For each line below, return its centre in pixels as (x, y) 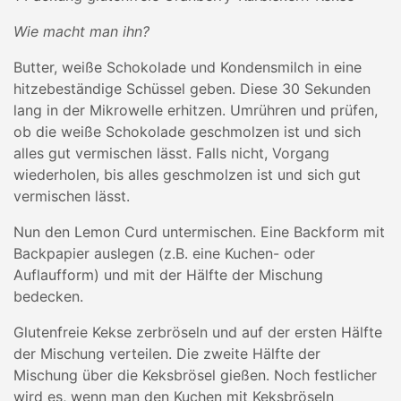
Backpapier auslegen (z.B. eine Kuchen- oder (164, 253)
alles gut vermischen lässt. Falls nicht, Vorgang (171, 153)
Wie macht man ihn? (81, 31)
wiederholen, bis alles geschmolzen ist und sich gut (187, 175)
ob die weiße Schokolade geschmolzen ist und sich (187, 132)
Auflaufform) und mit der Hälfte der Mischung (168, 275)
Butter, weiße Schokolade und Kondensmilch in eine (188, 67)
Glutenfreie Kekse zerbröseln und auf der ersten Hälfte (198, 332)
